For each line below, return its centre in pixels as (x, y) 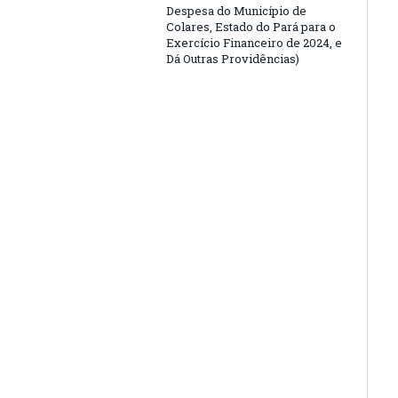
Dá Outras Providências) (233, 59)
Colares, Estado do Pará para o (251, 27)
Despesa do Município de (236, 11)
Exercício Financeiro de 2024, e (254, 43)
